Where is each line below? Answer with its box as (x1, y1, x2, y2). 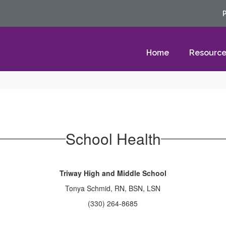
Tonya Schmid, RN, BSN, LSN (65, 183, 161, 193)
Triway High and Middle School (59, 168, 166, 178)
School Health (65, 128, 161, 149)
